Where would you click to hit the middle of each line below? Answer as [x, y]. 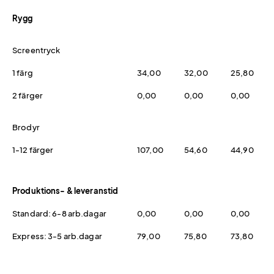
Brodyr [26, 127]
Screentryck [36, 50]
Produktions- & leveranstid [65, 191]
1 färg [23, 72]
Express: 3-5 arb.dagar [57, 236]
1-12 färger [33, 150]
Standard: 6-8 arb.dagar [59, 213]
